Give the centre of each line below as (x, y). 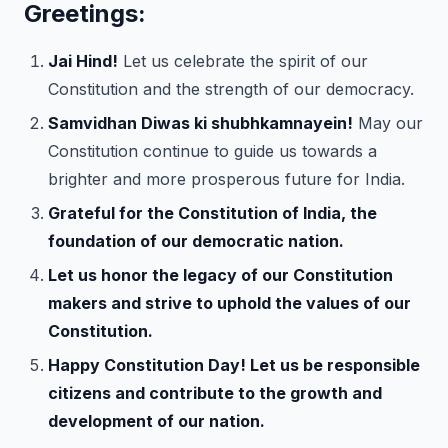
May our (388, 123)
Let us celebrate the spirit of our (243, 61)
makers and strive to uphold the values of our (229, 303)
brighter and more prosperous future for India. (226, 179)
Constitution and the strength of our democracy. (231, 89)
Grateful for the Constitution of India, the (212, 213)
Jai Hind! (83, 61)
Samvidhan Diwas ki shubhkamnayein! (200, 123)
